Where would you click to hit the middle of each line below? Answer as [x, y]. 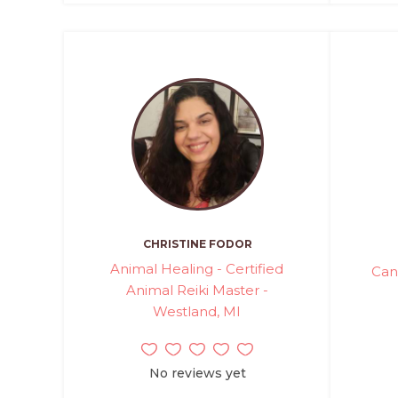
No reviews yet [197, 373]
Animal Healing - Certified [197, 269]
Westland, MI [197, 311]
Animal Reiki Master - [197, 290]
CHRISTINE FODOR [197, 244]
